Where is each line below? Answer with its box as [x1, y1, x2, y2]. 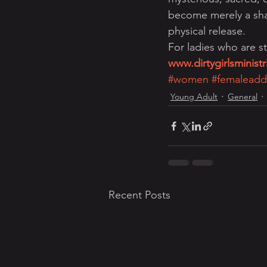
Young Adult [170, 91, 218, 102]
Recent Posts [108, 188, 170, 201]
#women [168, 73, 209, 86]
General [228, 91, 257, 102]
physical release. [168, 24, 246, 38]
